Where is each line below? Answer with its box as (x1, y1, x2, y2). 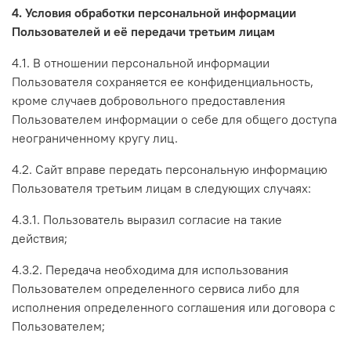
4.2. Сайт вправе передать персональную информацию (12, 161, 327, 177)
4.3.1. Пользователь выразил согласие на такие (12, 211, 282, 227)
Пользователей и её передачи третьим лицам (12, 23, 275, 39)
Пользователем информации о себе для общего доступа (12, 110, 337, 127)
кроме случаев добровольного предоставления (12, 92, 285, 108)
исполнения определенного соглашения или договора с (12, 299, 335, 315)
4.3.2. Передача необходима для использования (12, 261, 288, 277)
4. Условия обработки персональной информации (12, 4, 296, 20)
